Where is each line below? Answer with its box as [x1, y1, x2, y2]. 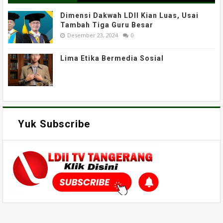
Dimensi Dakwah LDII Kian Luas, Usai [60, 11, 199, 19]
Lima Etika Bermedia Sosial [60, 54, 164, 62]
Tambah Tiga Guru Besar [60, 20, 153, 29]
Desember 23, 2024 [67, 31, 118, 39]
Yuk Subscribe [18, 117, 90, 130]
